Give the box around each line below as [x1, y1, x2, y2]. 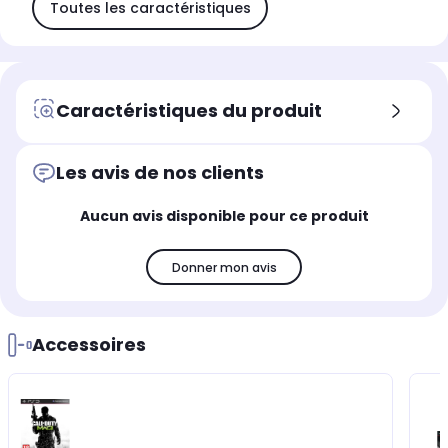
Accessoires [32, 332, 146, 357]
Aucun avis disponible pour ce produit [79, 206, 369, 226]
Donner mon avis [171, 258, 277, 276]
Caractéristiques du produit [56, 97, 322, 123]
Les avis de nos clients [56, 160, 264, 185]
